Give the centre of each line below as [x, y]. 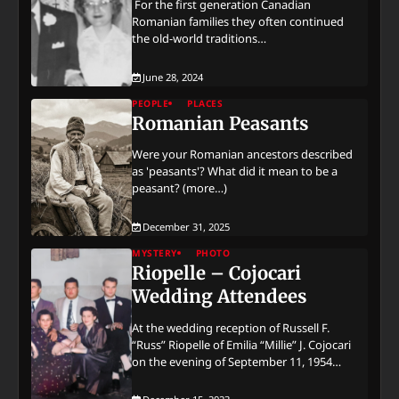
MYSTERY [155, 252]
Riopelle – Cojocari [217, 273]
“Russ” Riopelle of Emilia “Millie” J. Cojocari [242, 344]
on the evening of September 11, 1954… [237, 361]
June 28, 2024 [173, 77]
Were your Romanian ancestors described [243, 155]
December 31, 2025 [187, 226]
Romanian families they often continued [238, 22]
